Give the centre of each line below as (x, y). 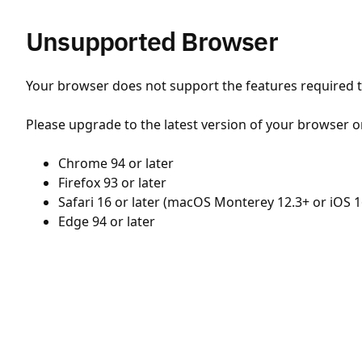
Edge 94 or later (107, 221)
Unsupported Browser (152, 41)
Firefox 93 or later (112, 183)
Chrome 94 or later (116, 163)
